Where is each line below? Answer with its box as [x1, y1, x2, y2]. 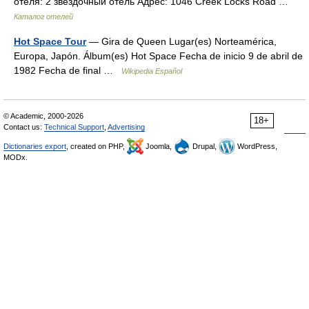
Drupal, [190, 142, 219, 150]
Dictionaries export [3, 142, 66, 150]
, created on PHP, [66, 142, 127, 150]
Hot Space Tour [14, 36, 86, 47]
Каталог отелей [14, 12, 73, 21]
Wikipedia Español [121, 67, 182, 75]
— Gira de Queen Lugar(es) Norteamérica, [86, 36, 277, 47]
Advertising [108, 123, 145, 131]
